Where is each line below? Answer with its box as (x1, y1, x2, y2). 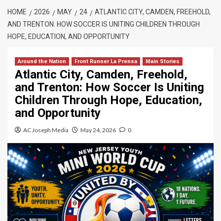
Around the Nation (18, 58, 66, 65)
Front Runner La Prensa (74, 58, 137, 65)
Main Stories (146, 58, 180, 65)
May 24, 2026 (80, 126, 116, 134)
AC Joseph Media (23, 126, 69, 134)
